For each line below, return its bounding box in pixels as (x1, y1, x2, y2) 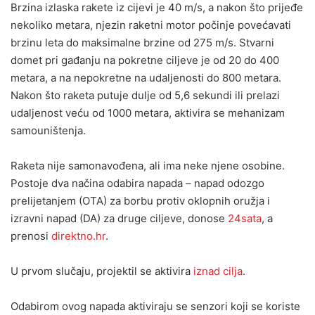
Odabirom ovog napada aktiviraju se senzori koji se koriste (11, 299, 300, 313)
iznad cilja (193, 264, 243, 278)
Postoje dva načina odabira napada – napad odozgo (11, 176, 264, 190)
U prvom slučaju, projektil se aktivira (11, 264, 193, 278)
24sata (228, 211, 262, 225)
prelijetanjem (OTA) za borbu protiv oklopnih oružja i (11, 193, 270, 207)
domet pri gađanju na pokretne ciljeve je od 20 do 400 (11, 53, 279, 67)
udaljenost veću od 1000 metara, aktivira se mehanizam (11, 105, 285, 120)
